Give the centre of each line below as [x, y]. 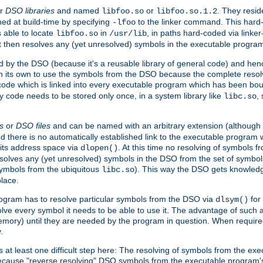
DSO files [33, 126]
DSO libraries [30, 11]
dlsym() [232, 200]
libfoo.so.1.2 [187, 11]
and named [78, 11]
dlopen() [99, 148]
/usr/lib [128, 34]
